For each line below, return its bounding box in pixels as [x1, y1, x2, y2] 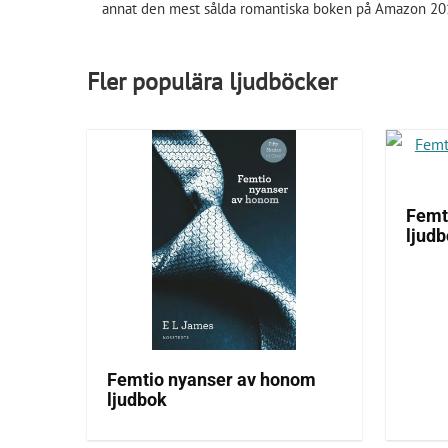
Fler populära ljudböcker [87, 65, 337, 97]
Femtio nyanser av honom [107, 370, 317, 391]
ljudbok [107, 390, 168, 411]
